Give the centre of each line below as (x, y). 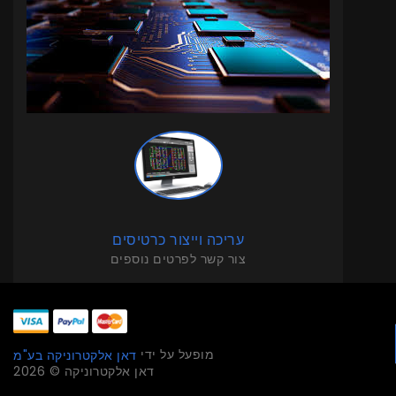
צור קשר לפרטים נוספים (178, 259)
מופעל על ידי (175, 354)
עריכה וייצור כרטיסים (179, 240)
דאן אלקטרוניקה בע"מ (75, 355)
